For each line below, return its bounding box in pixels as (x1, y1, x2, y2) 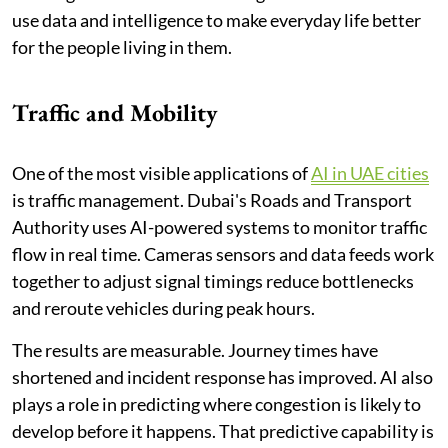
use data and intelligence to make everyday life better (12, 8, 421, 31)
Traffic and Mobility (12, 96, 218, 128)
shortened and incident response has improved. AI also (12, 365, 433, 388)
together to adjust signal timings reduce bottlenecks (12, 269, 414, 292)
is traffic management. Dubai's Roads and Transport (12, 188, 412, 211)
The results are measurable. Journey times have (12, 338, 378, 361)
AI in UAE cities (311, 161, 429, 184)
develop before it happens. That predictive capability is (12, 419, 434, 442)
